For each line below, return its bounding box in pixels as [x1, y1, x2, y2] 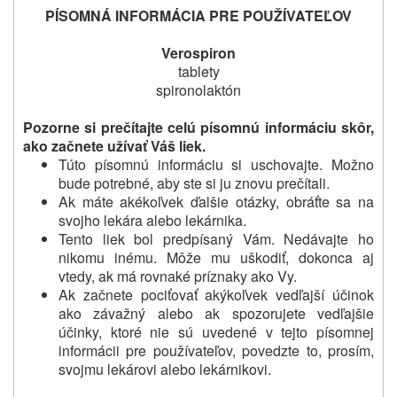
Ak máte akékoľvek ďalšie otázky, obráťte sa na [58, 191, 374, 212]
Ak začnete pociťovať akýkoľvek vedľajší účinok [58, 284, 374, 305]
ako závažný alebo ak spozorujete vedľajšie [58, 302, 374, 323]
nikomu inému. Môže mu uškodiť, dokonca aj [58, 246, 374, 268]
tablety [177, 60, 220, 82]
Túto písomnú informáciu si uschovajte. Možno [58, 153, 374, 175]
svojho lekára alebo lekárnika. [58, 209, 246, 230]
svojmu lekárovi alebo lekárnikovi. [58, 358, 271, 379]
